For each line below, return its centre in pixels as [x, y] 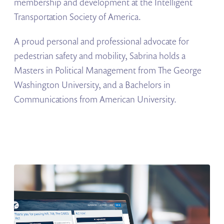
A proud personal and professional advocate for [102, 41]
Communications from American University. [95, 99]
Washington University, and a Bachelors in [92, 85]
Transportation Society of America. [78, 17]
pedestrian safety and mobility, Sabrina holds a [100, 56]
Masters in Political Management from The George [108, 70]
